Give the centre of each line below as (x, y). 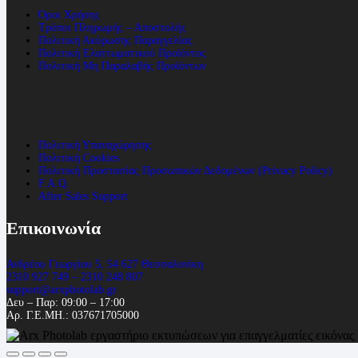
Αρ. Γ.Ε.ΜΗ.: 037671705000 (73, 315)
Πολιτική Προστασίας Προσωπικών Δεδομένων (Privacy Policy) (185, 171)
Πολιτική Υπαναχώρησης (95, 145)
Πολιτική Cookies (79, 158)
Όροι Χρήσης (69, 15)
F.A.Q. (54, 184)
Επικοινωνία (54, 228)
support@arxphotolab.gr (62, 289)
